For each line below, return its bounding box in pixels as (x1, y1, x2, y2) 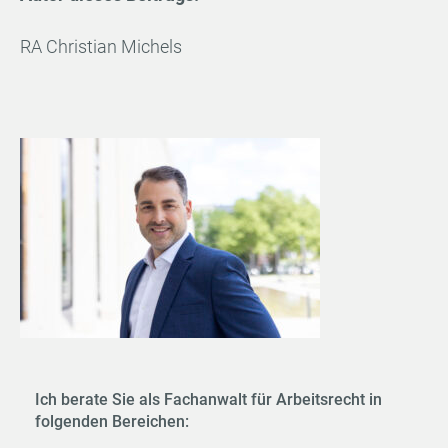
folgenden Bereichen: (35, 412, 189, 431)
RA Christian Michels (20, 36, 182, 57)
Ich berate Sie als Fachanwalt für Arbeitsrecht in (35, 390, 382, 409)
